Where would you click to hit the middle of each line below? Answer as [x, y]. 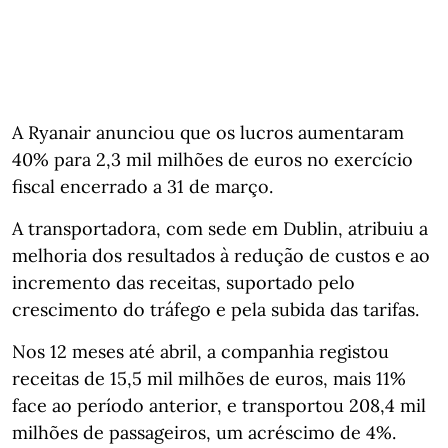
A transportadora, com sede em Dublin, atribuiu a [220, 228]
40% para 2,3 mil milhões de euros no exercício [212, 159]
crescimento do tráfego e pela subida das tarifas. [215, 309]
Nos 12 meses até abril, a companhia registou [200, 351]
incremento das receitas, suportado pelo [183, 282]
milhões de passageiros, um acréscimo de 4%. [204, 432]
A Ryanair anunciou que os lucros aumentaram [208, 132]
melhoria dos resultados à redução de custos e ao [221, 255]
